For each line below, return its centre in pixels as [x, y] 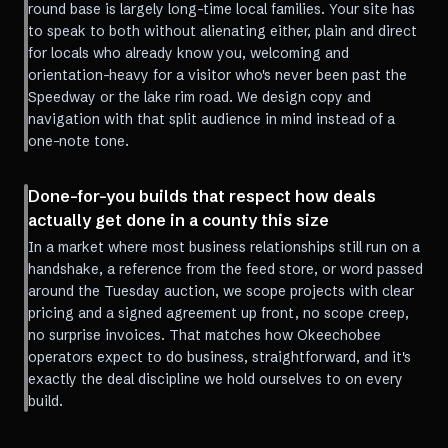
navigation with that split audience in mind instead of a [211, 119]
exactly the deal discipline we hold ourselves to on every [215, 379]
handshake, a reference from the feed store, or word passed [225, 269]
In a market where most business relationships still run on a [224, 247]
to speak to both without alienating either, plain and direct [222, 31]
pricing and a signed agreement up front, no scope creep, [218, 313]
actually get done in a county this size [178, 220]
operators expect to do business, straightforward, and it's [219, 357]
